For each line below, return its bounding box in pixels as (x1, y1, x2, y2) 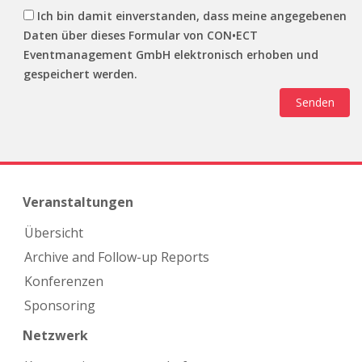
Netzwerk (22, 326, 88, 345)
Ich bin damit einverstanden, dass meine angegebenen (37, 8, 347, 23)
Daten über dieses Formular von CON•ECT (23, 27, 258, 43)
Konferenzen (24, 271, 103, 290)
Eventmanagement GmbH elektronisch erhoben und (23, 47, 318, 62)
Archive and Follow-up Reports (24, 247, 209, 266)
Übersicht (24, 223, 83, 242)
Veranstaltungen (22, 193, 133, 212)
